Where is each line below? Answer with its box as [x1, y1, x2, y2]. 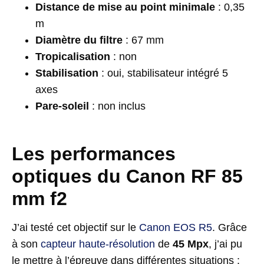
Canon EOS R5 [139, 221, 212, 233]
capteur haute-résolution [41, 237, 155, 250]
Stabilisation [35, 67, 98, 79]
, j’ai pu [209, 237, 242, 250]
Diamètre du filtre [35, 34, 123, 46]
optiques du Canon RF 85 [12, 165, 243, 187]
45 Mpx [173, 237, 209, 250]
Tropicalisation [35, 50, 110, 62]
